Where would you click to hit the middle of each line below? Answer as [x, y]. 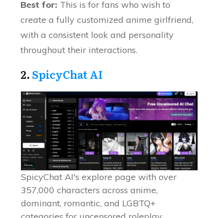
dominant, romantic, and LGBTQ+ [88, 203]
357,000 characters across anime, [89, 190]
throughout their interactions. [79, 50]
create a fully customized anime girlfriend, [107, 20]
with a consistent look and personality [97, 35]
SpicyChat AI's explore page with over [99, 177]
